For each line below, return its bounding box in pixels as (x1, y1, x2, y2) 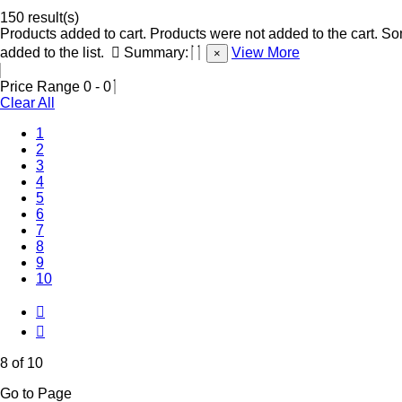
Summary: (120, 44, 192, 60)
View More (232, 44, 300, 60)
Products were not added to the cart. (150, 25, 378, 41)
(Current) (43, 237, 100, 253)
